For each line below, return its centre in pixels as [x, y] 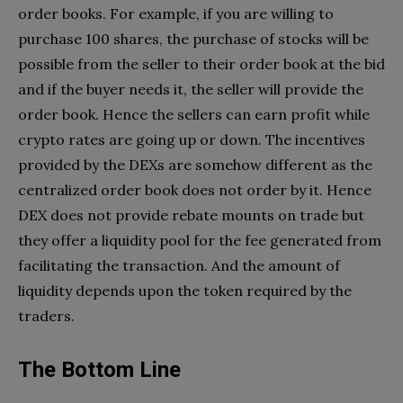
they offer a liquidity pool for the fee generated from [200, 240]
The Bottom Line [99, 369]
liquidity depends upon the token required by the [185, 290]
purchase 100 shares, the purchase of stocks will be [193, 38]
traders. [46, 315]
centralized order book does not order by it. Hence [195, 189]
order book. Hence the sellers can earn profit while [194, 114]
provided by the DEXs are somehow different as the [195, 164]
